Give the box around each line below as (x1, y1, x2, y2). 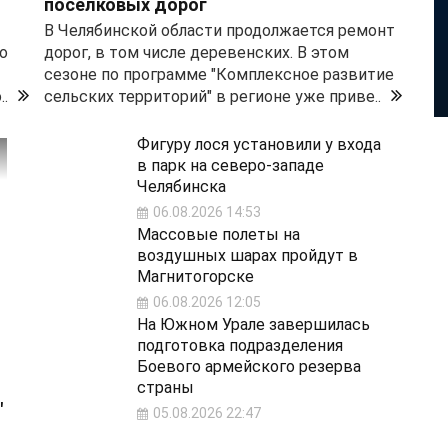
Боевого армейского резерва (136, 357, 361, 377)
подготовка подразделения (136, 336, 343, 356)
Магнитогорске (136, 267, 254, 287)
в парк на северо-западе (136, 156, 324, 176)
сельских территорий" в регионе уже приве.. (44, 87, 381, 107)
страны (136, 378, 194, 398)
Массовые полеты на (136, 225, 300, 245)
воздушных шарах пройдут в (136, 246, 358, 266)
